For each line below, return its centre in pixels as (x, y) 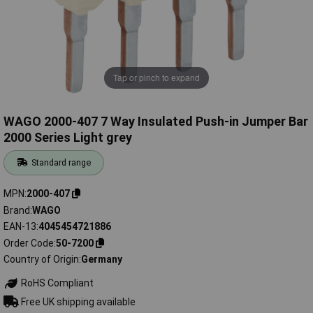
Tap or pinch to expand (156, 78)
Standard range (61, 163)
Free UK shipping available (77, 301)
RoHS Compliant (56, 283)
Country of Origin (41, 260)
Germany (102, 260)
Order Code (29, 243)
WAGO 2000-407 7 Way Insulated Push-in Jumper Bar (156, 122)
